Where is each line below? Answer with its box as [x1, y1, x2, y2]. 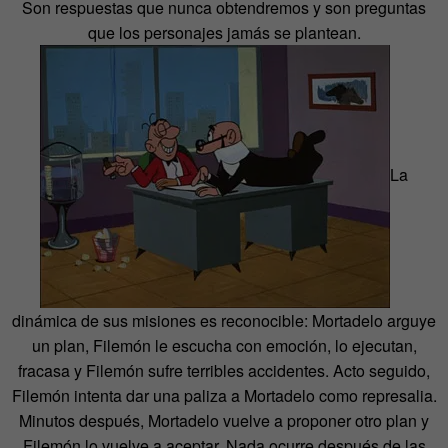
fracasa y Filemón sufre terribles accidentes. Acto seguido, [18, 358, 430, 382]
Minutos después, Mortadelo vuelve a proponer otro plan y [19, 408, 429, 432]
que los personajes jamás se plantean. [87, 20, 361, 44]
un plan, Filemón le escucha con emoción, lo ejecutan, [31, 333, 417, 357]
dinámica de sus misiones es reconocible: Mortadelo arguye [12, 308, 436, 332]
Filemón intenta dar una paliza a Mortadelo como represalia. [11, 383, 437, 407]
